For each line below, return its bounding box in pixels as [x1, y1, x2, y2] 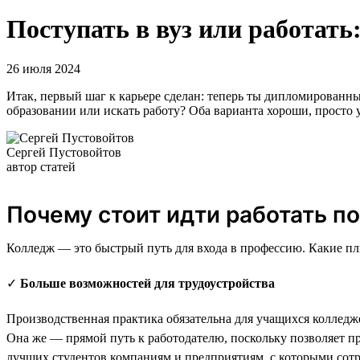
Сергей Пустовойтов [6, 145, 121, 159]
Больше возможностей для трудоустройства [20, 276, 275, 290]
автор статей [6, 159, 76, 174]
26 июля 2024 [6, 61, 80, 76]
